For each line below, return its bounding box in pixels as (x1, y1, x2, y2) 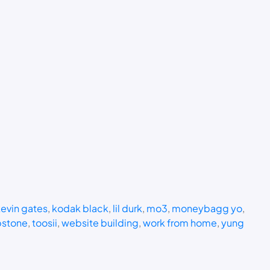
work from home (142, 216, 217, 229)
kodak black (51, 201, 108, 215)
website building (61, 216, 139, 229)
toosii (31, 216, 57, 229)
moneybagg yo (171, 201, 242, 215)
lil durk (112, 201, 142, 215)
